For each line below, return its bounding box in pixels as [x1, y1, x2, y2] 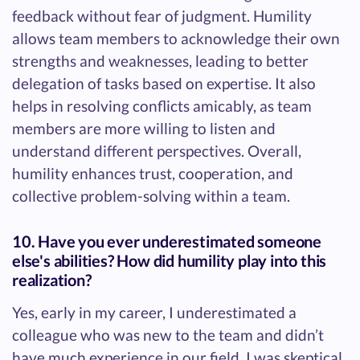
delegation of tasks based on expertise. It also [12, 74, 316, 93]
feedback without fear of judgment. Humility [12, 6, 312, 26]
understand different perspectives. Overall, [12, 141, 301, 161]
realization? [12, 270, 92, 290]
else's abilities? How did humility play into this [12, 251, 327, 271]
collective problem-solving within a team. [12, 186, 290, 206]
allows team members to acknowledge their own [12, 29, 340, 48]
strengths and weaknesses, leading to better [12, 51, 309, 71]
